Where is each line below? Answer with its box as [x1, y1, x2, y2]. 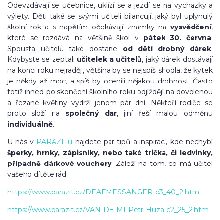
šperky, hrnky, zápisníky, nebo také [7, 148, 142, 157]
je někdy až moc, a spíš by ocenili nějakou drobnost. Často [7, 76, 213, 85]
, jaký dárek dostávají [142, 55, 213, 64]
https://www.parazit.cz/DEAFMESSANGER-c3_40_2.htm [7, 187, 199, 196]
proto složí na [7, 109, 66, 118]
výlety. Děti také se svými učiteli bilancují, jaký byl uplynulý [7, 11, 213, 21]
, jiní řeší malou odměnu [116, 109, 213, 118]
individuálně [7, 119, 53, 129]
